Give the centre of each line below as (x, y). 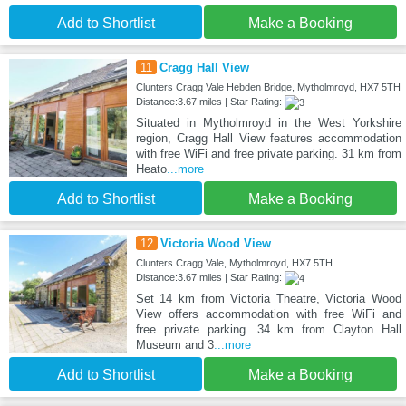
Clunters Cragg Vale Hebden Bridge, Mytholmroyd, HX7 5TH (268, 87)
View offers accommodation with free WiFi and (268, 314)
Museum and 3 (174, 345)
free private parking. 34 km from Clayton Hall (268, 330)
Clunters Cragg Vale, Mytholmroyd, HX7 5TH (234, 263)
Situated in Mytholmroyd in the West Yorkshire (268, 123)
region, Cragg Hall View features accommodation (268, 139)
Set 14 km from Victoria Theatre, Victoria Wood (268, 299)
